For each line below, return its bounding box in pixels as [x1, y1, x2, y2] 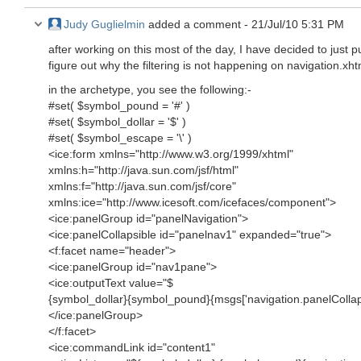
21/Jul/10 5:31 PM [251, 18, 344, 31]
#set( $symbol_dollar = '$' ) [48, 115, 186, 128]
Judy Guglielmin [64, 18, 145, 31]
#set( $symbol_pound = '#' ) [48, 99, 190, 112]
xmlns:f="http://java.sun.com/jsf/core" [48, 180, 236, 193]
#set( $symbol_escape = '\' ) [48, 131, 192, 144]
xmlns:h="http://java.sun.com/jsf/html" [48, 164, 239, 176]
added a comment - [145, 18, 251, 31]
